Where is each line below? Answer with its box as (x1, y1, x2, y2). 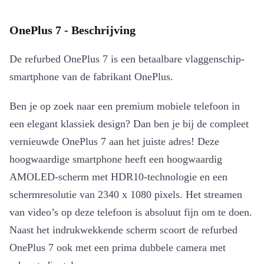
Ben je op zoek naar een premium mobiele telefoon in (9, 100, 240, 113)
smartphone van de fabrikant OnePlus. (9, 71, 173, 83)
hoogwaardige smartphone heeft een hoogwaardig (9, 153, 222, 166)
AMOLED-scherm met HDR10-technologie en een (9, 171, 227, 183)
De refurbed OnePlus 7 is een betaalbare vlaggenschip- (9, 53, 245, 65)
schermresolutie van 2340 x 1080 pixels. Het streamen (9, 189, 242, 201)
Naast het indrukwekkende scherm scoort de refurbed (9, 224, 237, 236)
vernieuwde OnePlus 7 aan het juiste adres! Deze (9, 136, 219, 148)
